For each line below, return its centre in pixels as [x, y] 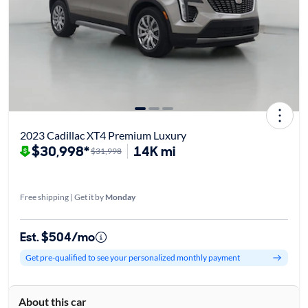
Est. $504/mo [57, 237]
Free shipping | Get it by [62, 197]
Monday [120, 197]
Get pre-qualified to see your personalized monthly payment [132, 258]
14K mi [154, 151]
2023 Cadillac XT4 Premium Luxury [103, 135]
